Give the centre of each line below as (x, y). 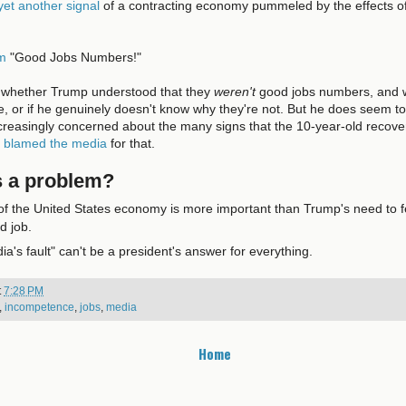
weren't (237, 91)
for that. (131, 143)
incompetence (39, 306)
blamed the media (55, 143)
